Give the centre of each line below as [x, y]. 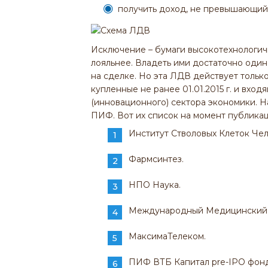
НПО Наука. [155, 185]
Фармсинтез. [156, 159]
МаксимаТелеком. [167, 236]
